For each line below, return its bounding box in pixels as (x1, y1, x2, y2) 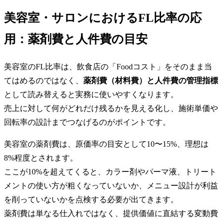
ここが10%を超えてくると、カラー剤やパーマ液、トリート (4, 167, 217, 176)
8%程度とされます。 (4, 154, 78, 163)
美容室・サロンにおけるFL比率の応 (4, 11, 202, 25)
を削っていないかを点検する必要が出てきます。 (4, 195, 178, 204)
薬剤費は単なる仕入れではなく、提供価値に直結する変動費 (4, 209, 218, 218)
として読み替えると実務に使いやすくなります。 (4, 90, 178, 99)
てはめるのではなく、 (4, 76, 83, 85)
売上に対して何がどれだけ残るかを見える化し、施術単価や (4, 104, 218, 113)
